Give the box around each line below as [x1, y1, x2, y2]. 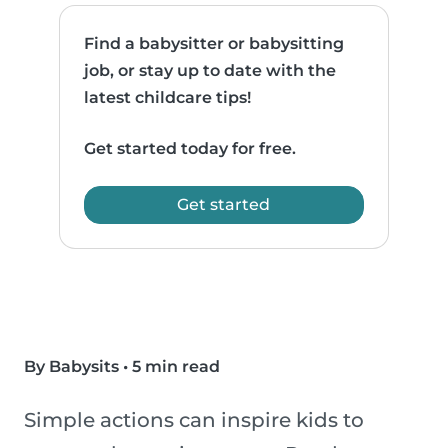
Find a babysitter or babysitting [84, 34, 345, 54]
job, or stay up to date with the [84, 61, 337, 81]
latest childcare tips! [84, 88, 252, 108]
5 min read [132, 357, 220, 377]
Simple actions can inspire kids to [24, 408, 364, 433]
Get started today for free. [84, 139, 297, 159]
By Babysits [24, 357, 119, 377]
